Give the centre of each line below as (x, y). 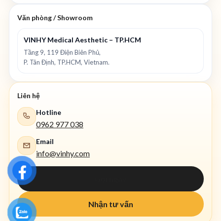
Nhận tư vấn (110, 204)
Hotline (49, 112)
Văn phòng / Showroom (55, 17)
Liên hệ (29, 95)
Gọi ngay (110, 179)
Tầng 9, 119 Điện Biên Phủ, (62, 52)
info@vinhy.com (63, 153)
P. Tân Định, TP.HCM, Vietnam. (67, 62)
